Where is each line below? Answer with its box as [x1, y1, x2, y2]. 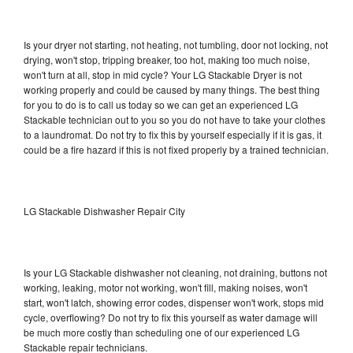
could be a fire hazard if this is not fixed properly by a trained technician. [24, 142, 329, 156]
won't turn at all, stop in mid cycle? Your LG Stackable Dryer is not [24, 67, 302, 81]
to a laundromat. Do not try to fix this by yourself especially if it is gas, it [24, 127, 321, 141]
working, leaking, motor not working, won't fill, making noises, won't [24, 280, 307, 294]
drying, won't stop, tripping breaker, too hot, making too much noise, [24, 52, 310, 66]
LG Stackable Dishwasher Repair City [24, 203, 185, 217]
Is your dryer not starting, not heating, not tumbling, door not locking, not [24, 37, 328, 51]
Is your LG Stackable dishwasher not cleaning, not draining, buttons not [24, 265, 327, 279]
